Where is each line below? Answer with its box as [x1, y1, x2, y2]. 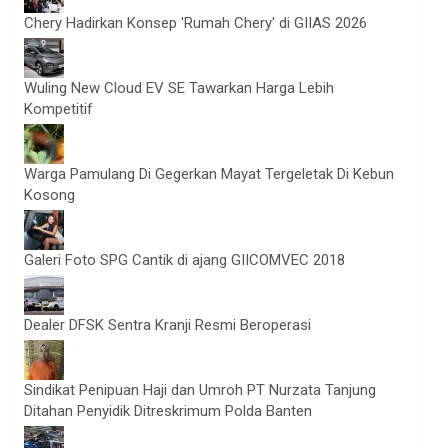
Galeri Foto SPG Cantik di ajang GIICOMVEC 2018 [24, 251, 346, 269]
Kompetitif [24, 100, 94, 118]
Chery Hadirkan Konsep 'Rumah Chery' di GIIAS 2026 [24, 14, 368, 32]
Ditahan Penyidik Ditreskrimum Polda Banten [24, 402, 313, 420]
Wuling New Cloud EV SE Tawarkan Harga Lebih [24, 79, 335, 97]
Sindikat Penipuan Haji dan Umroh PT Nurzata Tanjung [24, 381, 377, 399]
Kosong [24, 186, 76, 204]
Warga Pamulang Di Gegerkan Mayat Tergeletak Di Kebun [24, 165, 395, 183]
